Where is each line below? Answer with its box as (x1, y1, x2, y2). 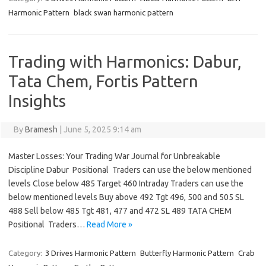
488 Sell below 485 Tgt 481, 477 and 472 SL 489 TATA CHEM (8, 206, 232, 216)
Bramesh (24, 125, 58, 135)
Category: (8, 249, 44, 258)
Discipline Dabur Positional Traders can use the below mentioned (8, 165, 252, 175)
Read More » (87, 220, 132, 230)
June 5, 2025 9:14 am (63, 125, 141, 135)
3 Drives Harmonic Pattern (45, 249, 136, 258)
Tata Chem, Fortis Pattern (8, 72, 198, 91)
